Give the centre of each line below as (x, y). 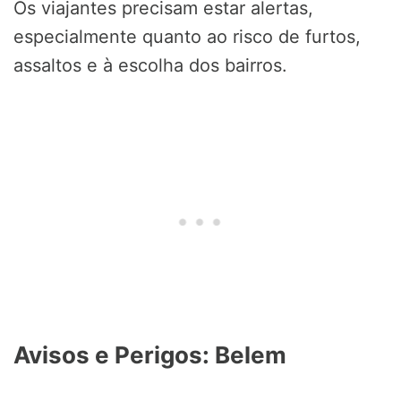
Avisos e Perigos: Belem (150, 355)
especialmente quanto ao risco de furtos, (187, 37)
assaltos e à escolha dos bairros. (150, 66)
